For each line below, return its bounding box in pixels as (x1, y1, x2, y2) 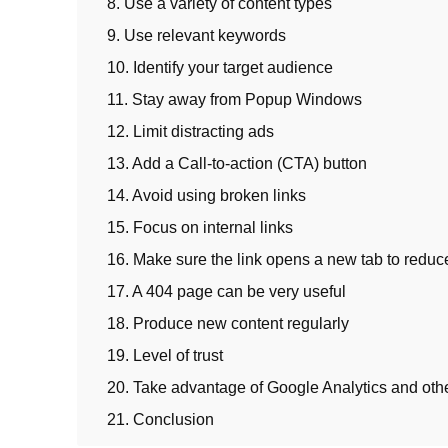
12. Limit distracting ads (107, 123, 274, 141)
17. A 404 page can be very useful (107, 283, 346, 301)
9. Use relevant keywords (107, 27, 286, 45)
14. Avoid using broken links (107, 187, 306, 205)
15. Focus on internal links (107, 219, 293, 237)
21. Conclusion (107, 411, 214, 429)
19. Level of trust (107, 347, 223, 365)
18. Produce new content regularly (107, 315, 349, 333)
